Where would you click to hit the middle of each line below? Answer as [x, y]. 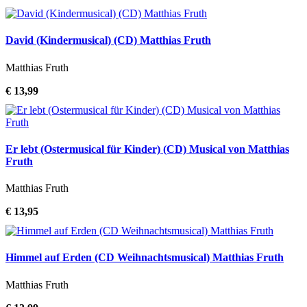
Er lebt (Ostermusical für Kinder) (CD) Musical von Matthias [147, 149]
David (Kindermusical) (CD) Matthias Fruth [108, 40]
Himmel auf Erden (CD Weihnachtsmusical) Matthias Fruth [145, 258]
